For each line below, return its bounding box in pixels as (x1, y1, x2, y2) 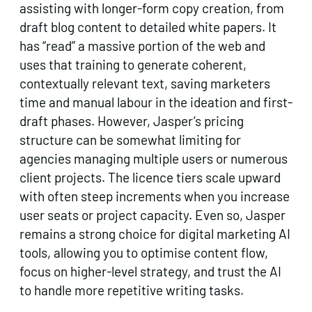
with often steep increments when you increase (19, 187, 290, 204)
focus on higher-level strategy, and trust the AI (19, 263, 281, 279)
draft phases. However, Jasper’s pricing (19, 112, 244, 129)
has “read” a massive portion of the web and (19, 37, 265, 54)
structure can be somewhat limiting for (19, 131, 241, 148)
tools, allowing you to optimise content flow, (19, 244, 268, 260)
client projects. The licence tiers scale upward (19, 169, 281, 185)
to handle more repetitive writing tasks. (19, 281, 244, 298)
